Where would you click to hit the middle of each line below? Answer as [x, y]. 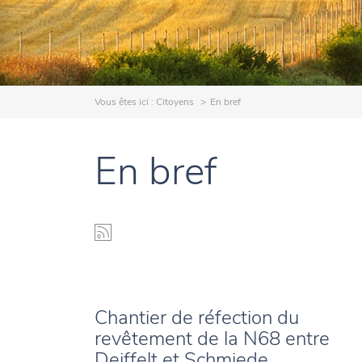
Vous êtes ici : [125, 102]
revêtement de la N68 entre [212, 339]
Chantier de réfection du [197, 318]
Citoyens [175, 102]
